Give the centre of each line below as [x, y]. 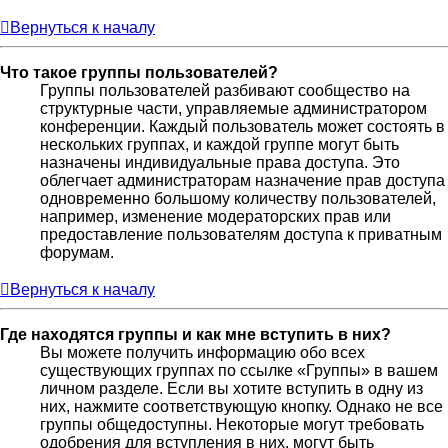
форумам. [77, 253]
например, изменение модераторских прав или [215, 217]
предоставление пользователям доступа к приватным [241, 235]
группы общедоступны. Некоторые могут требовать [232, 425]
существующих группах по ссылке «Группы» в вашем [239, 371]
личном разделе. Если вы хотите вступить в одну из [231, 389]
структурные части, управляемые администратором [233, 109]
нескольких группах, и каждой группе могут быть [219, 145]
